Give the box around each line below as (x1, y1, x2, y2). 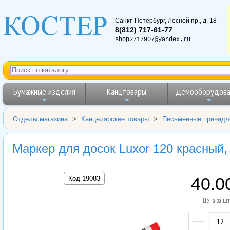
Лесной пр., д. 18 (168, 16, 217, 24)
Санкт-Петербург (115, 16, 165, 24)
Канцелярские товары (81, 114, 149, 123)
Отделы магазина (13, 114, 68, 123)
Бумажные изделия (13, 85, 75, 98)
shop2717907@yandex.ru (115, 35, 191, 43)
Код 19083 (68, 174, 100, 182)
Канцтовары (107, 85, 147, 98)
